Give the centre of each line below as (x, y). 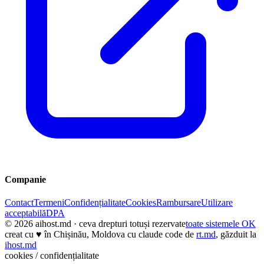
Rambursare (179, 203)
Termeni (49, 203)
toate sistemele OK (221, 224)
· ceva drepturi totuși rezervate (128, 224)
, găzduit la (236, 235)
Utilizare (217, 203)
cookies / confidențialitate (52, 256)
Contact (19, 203)
